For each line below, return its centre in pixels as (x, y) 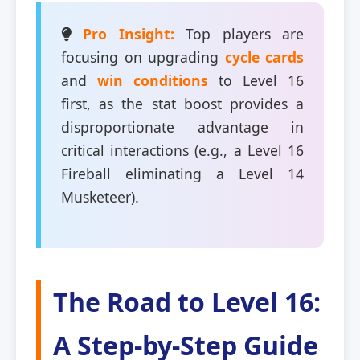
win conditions (153, 80)
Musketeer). (100, 196)
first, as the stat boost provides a (182, 103)
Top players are (239, 33)
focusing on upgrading (143, 57)
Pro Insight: (129, 33)
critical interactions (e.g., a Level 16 (182, 150)
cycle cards (264, 57)
